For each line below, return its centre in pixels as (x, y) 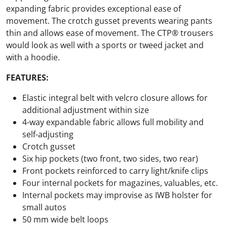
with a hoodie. (33, 57)
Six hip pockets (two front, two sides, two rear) (110, 158)
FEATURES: (27, 77)
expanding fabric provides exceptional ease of (93, 8)
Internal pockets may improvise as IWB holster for (117, 195)
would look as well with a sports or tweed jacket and (105, 45)
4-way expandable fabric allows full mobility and (113, 122)
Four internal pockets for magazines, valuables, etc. (120, 183)
